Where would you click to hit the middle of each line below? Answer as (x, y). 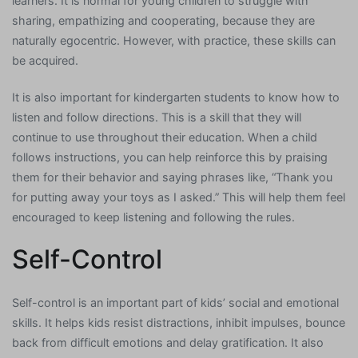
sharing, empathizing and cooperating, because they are (163, 21)
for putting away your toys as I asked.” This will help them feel (179, 197)
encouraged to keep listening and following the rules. (153, 217)
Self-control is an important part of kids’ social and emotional (175, 302)
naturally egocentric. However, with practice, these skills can (174, 41)
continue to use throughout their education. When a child (165, 137)
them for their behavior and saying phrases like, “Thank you (172, 177)
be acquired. (45, 61)
